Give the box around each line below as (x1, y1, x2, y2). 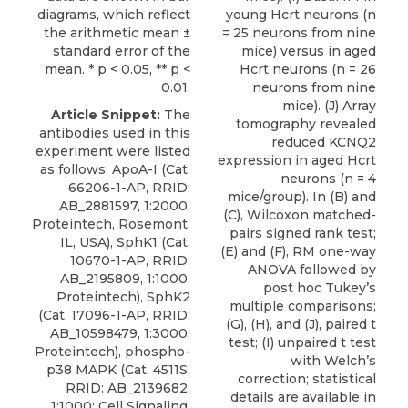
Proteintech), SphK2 (56, 289, 190, 306)
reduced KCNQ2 (271, 134, 376, 151)
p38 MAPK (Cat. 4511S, (46, 362, 190, 379)
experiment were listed (36, 143, 190, 160)
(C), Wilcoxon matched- (223, 207, 376, 224)
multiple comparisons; (229, 298, 376, 315)
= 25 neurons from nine (222, 25, 376, 42)
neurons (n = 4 (280, 170, 376, 188)
